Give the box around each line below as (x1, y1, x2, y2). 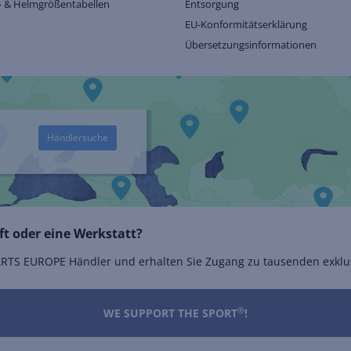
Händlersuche (46, 130, 108, 144)
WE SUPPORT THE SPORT (103, 306, 237, 321)
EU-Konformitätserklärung (185, 17, 307, 32)
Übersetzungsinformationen (185, 38, 317, 52)
